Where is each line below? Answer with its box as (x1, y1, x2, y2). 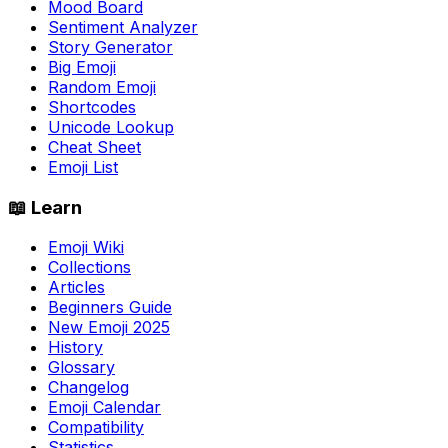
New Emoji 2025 (48, 317, 170, 338)
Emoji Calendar (48, 397, 161, 418)
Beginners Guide (48, 297, 172, 318)
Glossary (48, 357, 115, 378)
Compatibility (48, 417, 144, 438)
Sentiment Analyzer (48, 16, 198, 37)
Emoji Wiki (48, 237, 124, 258)
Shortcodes (48, 96, 136, 117)
